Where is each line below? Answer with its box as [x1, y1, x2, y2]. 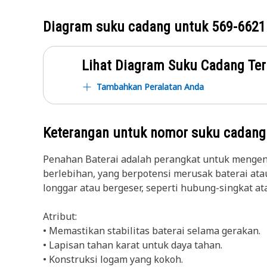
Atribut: [43, 210, 77, 223]
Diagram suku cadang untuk [43, 18, 212, 35]
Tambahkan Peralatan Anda [97, 81, 204, 92]
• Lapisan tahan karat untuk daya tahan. [43, 238, 222, 252]
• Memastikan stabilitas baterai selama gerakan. [43, 224, 260, 237]
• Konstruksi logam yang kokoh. [43, 253, 183, 266]
